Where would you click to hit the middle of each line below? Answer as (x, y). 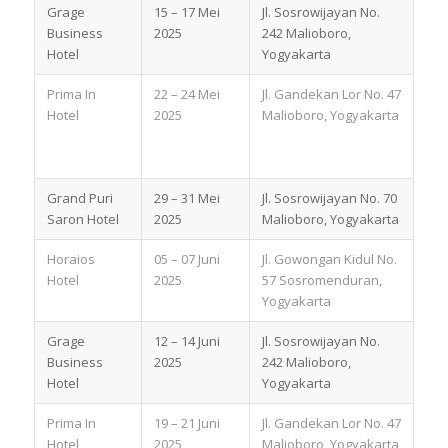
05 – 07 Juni (186, 258)
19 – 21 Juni (186, 422)
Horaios (70, 258)
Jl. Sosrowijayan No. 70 (329, 197)
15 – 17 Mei (186, 11)
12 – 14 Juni (186, 340)
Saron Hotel (82, 218)
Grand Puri (79, 197)
